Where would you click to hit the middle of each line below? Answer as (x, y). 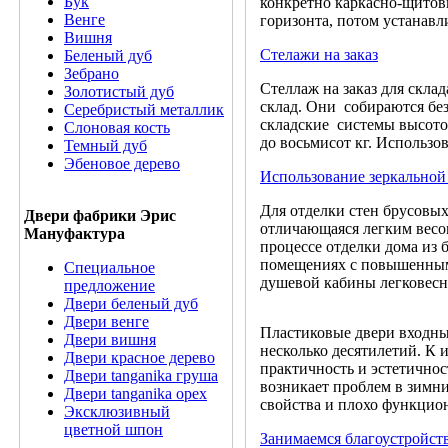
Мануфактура (74, 233)
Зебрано (91, 73)
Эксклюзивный (117, 411)
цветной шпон (113, 429)
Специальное (109, 267)
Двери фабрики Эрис (100, 215)
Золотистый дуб (119, 91)
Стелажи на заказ (319, 54)
